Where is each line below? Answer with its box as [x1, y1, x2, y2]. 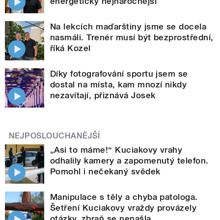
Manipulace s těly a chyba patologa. [50, 192, 198, 202]
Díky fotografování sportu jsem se [50, 69, 188, 79]
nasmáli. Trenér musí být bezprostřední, [50, 32, 214, 43]
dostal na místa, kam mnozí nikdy [50, 80, 187, 90]
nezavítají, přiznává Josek [50, 90, 156, 101]
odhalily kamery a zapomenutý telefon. [50, 156, 209, 166]
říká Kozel [50, 43, 91, 54]
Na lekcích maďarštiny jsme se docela [50, 22, 207, 32]
